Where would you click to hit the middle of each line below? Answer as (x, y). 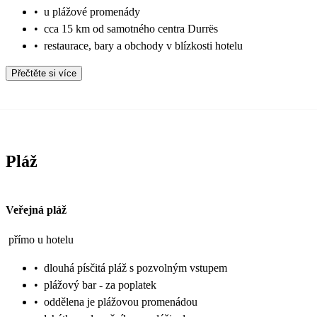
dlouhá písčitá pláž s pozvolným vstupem (136, 267)
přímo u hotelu (41, 239)
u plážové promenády (92, 12)
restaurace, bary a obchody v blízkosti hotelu (143, 46)
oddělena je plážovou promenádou (121, 301)
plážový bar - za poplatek (100, 284)
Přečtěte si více (44, 74)
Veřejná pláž (36, 209)
